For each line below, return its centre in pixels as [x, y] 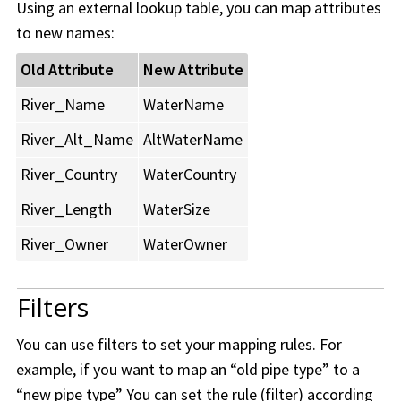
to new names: [65, 33]
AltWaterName [193, 140]
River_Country [69, 175]
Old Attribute [67, 70]
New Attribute [193, 70]
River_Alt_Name [77, 140]
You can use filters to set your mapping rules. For [179, 345]
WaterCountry [190, 175]
